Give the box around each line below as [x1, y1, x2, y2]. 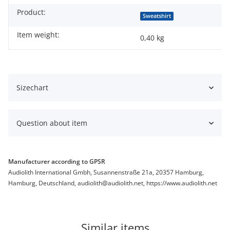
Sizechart [16, 83, 48, 93]
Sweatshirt [143, 12, 171, 20]
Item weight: [17, 30, 60, 40]
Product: [17, 7, 46, 17]
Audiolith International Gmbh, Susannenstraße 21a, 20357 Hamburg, [8, 168, 204, 177]
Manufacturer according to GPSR [8, 157, 105, 166]
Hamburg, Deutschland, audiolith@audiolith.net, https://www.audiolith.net [8, 179, 217, 188]
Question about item [16, 118, 87, 128]
